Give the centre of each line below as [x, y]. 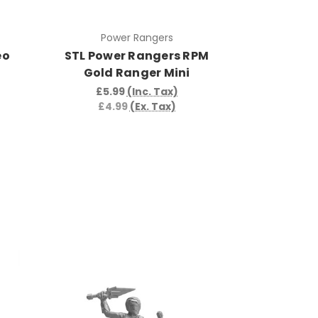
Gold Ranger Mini [137, 72]
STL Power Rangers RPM [137, 55]
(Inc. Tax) [152, 91]
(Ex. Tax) [153, 106]
